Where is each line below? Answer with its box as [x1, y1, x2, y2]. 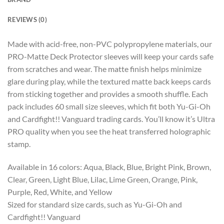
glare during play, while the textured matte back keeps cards [7, 76, 211, 86]
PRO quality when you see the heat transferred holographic [7, 126, 210, 136]
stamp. [7, 138, 30, 148]
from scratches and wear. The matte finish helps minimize [7, 63, 201, 73]
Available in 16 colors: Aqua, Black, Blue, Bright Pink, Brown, [7, 161, 211, 171]
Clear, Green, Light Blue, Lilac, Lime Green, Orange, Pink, [7, 174, 197, 184]
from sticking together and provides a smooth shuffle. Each [7, 88, 208, 98]
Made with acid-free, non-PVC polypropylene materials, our [7, 38, 212, 48]
